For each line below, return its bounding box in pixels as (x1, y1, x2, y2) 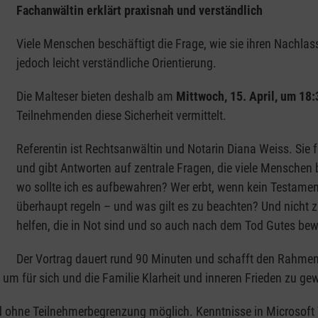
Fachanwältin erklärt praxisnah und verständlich (16, 3, 263, 18)
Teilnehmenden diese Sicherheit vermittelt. (16, 108, 226, 124)
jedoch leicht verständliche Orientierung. (16, 55, 219, 71)
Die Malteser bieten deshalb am (16, 89, 176, 104)
